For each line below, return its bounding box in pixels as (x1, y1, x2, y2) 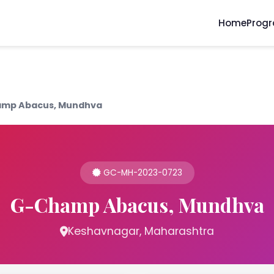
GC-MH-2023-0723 (100, 167, 182, 179)
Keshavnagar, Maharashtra (68, 224, 214, 239)
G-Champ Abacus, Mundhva (10, 191, 264, 218)
